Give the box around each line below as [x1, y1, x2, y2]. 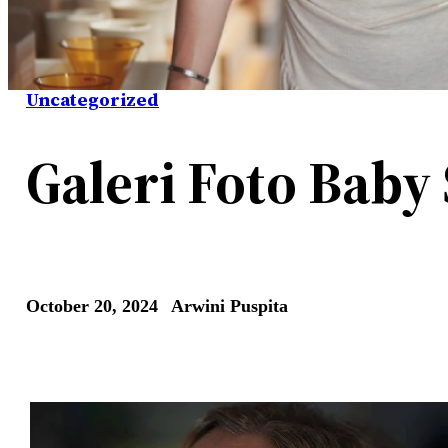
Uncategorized [26, 87, 159, 113]
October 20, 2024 [26, 295, 158, 316]
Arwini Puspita [171, 295, 288, 316]
